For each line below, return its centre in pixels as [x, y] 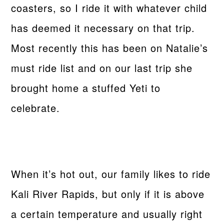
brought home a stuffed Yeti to [86, 87]
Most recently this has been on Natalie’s [110, 47]
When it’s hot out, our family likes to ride [111, 173]
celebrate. [37, 107]
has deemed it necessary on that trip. [103, 27]
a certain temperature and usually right [107, 213]
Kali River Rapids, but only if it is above [108, 193]
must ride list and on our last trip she [102, 67]
